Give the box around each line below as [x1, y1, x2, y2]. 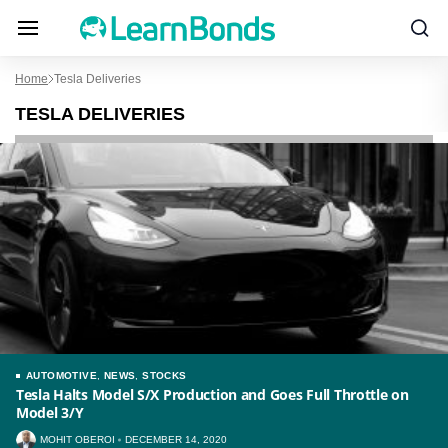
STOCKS [142, 370, 187, 381]
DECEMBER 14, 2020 [125, 434, 227, 445]
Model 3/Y [16, 403, 84, 422]
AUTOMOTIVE [26, 370, 97, 381]
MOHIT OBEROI [40, 434, 115, 445]
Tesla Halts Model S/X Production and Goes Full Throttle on [16, 385, 409, 404]
